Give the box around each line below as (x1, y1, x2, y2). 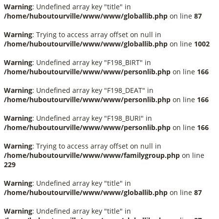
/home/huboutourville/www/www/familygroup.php (4, 151, 180, 160)
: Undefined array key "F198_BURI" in (32, 113, 152, 123)
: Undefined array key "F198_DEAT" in (32, 86, 153, 95)
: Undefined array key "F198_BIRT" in (32, 58, 151, 67)
